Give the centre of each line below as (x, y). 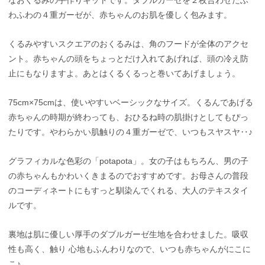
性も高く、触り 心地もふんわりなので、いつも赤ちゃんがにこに (130, 249)
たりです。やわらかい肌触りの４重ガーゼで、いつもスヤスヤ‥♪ (131, 132)
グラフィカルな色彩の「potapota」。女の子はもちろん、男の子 (129, 161)
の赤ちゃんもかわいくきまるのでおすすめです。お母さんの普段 (129, 175)
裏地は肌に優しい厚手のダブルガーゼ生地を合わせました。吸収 (129, 234)
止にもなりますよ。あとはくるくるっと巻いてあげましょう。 (125, 73)
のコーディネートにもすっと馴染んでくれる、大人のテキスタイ (129, 190)
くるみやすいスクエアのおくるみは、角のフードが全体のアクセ (129, 43)
